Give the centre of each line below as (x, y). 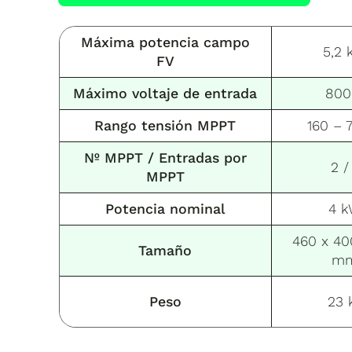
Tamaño (165, 250)
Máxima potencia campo (165, 42)
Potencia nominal (165, 208)
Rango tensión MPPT (165, 125)
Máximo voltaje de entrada (165, 93)
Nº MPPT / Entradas (151, 157)
